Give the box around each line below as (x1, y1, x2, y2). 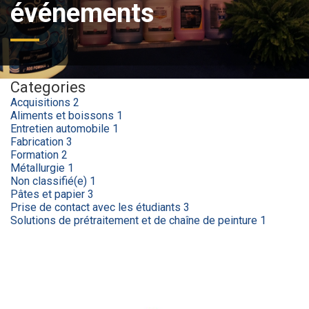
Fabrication (10, 135, 66, 148)
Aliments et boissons (10, 109, 117, 122)
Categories (10, 79, 86, 96)
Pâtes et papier (10, 188, 88, 201)
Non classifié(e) (10, 175, 90, 188)
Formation (10, 148, 61, 161)
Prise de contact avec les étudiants (10, 201, 183, 214)
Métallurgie (10, 161, 68, 175)
